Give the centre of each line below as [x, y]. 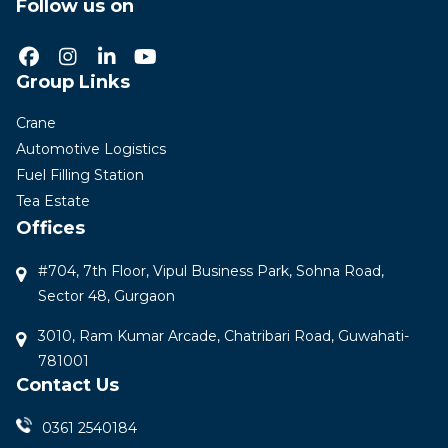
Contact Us [67, 384]
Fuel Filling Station [80, 174]
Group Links [73, 81]
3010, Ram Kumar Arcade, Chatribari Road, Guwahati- [223, 335]
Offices [50, 227]
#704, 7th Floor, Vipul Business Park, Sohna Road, [211, 270]
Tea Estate [53, 200]
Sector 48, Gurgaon [106, 295]
